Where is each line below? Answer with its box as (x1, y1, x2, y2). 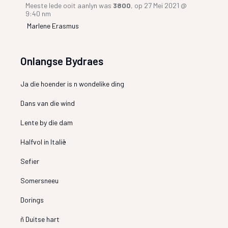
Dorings (20, 195, 44, 204)
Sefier (20, 156, 40, 165)
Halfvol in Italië (20, 137, 67, 146)
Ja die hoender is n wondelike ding (20, 79, 125, 88)
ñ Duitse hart (20, 214, 60, 223)
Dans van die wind (20, 98, 75, 107)
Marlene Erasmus (27, 21, 79, 30)
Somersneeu (20, 176, 59, 185)
